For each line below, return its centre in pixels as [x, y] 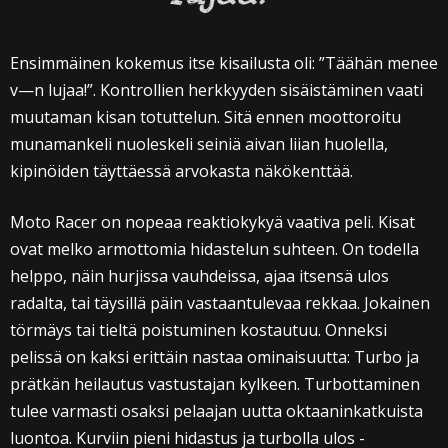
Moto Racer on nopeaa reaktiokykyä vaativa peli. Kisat [212, 222]
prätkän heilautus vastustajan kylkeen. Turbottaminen [215, 384]
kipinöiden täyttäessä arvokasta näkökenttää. [181, 171]
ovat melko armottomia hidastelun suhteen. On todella [214, 249]
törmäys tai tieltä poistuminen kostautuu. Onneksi [198, 330]
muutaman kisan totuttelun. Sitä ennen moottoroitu [205, 117]
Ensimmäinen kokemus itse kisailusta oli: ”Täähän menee [224, 63]
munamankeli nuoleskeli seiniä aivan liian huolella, [199, 144]
